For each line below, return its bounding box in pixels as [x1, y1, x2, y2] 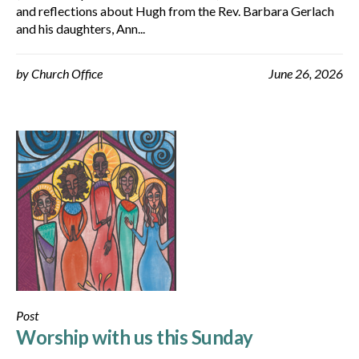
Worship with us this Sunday [16, 325, 253, 349]
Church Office [31, 66, 103, 81]
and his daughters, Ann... [16, 21, 145, 36]
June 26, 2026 [268, 66, 343, 81]
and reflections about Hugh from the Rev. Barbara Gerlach [16, 3, 334, 18]
